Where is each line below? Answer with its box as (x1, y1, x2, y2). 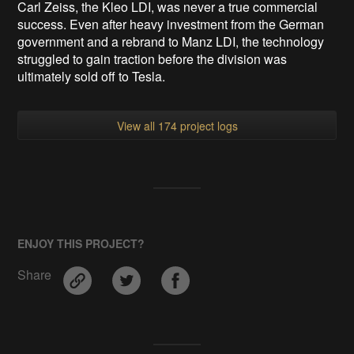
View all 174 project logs (116, 118, 238, 134)
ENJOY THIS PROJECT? (17, 235, 145, 252)
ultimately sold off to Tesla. (17, 67, 166, 86)
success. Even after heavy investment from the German (17, 15, 325, 34)
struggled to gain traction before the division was (17, 50, 288, 69)
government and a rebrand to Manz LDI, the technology (17, 32, 325, 51)
